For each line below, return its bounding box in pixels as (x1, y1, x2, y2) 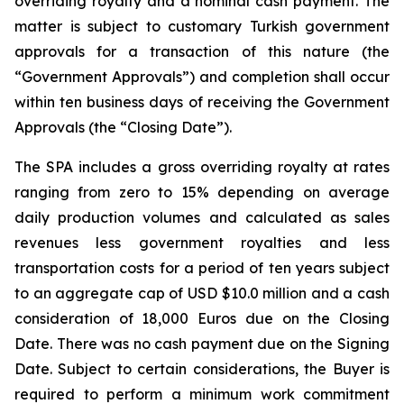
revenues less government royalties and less (14, 234, 390, 252)
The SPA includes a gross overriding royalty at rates (14, 158, 390, 176)
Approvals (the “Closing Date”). (14, 118, 232, 136)
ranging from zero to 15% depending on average (14, 183, 390, 201)
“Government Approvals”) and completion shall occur (14, 68, 390, 86)
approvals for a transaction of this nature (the (14, 42, 390, 60)
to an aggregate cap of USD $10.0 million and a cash (14, 284, 390, 302)
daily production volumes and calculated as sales (14, 208, 390, 226)
